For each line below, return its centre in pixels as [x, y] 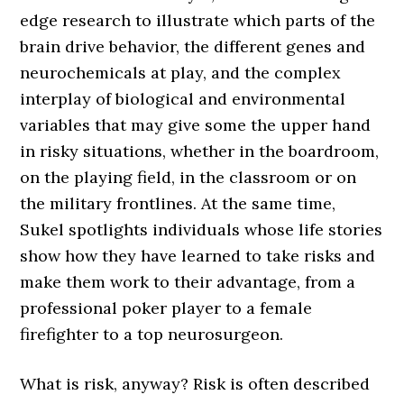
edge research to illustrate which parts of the [198, 20]
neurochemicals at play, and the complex [181, 73]
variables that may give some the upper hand [196, 125]
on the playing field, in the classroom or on [188, 177]
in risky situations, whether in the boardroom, [200, 151]
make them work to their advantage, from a [188, 282]
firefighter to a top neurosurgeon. [152, 334]
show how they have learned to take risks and [198, 256]
